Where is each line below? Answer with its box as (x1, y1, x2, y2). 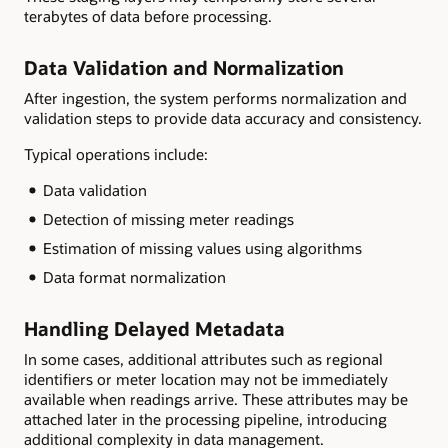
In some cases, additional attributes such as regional (24, 348, 383, 369)
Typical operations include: (24, 144, 208, 165)
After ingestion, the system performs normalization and (24, 87, 407, 108)
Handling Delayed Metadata (24, 317, 285, 342)
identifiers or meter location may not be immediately (24, 368, 388, 389)
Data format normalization (42, 266, 226, 287)
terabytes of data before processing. (24, 5, 272, 26)
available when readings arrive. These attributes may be (24, 388, 408, 409)
